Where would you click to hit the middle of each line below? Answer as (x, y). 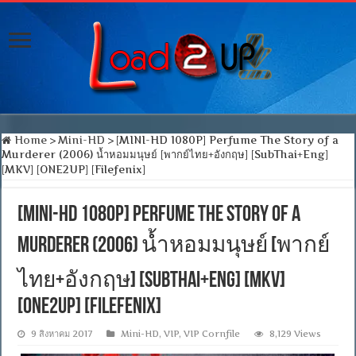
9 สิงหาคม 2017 (62, 334)
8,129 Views (296, 334)
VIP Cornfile (212, 334)
